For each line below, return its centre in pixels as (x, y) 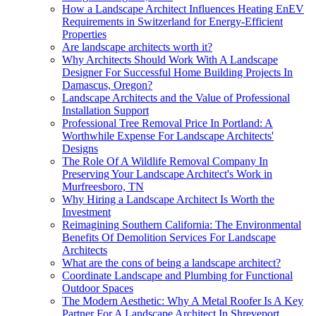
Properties (84, 34)
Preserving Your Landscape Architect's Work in (167, 174)
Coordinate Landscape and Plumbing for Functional (177, 275)
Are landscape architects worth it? (137, 47)
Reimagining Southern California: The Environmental (182, 224)
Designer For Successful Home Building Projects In (177, 72)
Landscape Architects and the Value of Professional (176, 97)
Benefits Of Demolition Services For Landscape (169, 237)
